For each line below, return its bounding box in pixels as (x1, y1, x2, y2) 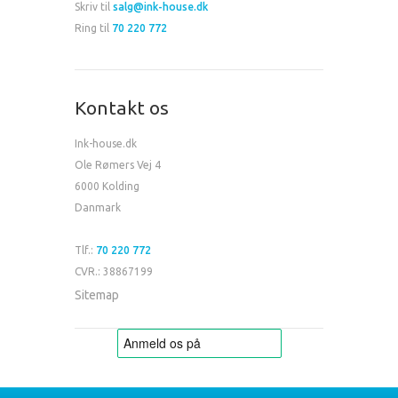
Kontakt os (75, 96, 169, 118)
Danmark (75, 202, 121, 214)
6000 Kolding (75, 180, 139, 193)
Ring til (75, 21, 112, 34)
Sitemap (75, 288, 119, 303)
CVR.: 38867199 (75, 266, 153, 278)
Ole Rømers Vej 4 (75, 159, 161, 171)
